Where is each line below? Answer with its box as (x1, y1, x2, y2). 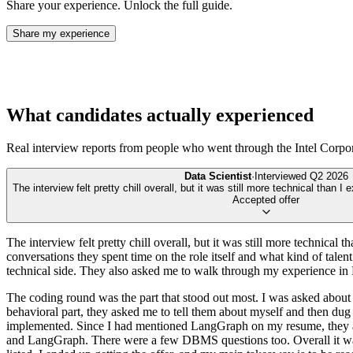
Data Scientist (184, 170, 251, 183)
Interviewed (254, 170, 310, 183)
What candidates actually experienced (6, 104, 314, 125)
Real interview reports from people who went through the (6, 141, 295, 155)
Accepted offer (232, 194, 299, 206)
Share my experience (13, 27, 110, 39)
